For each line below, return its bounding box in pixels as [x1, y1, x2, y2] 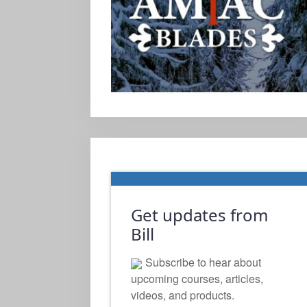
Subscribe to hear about [145, 254, 261, 271]
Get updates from [131, 204, 268, 227]
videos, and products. [131, 287, 234, 304]
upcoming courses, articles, [131, 271, 263, 287]
